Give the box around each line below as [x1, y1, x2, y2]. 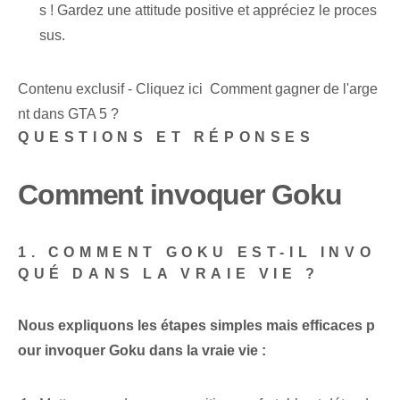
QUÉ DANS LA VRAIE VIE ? [18, 266, 320, 282]
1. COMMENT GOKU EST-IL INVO [18, 245, 376, 261]
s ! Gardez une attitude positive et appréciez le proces [39, 3, 377, 19]
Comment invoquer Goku [18, 179, 342, 212]
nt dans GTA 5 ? [18, 106, 119, 122]
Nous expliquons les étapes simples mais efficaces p [18, 318, 375, 334]
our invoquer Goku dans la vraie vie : [18, 343, 266, 359]
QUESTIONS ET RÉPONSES [18, 129, 315, 146]
